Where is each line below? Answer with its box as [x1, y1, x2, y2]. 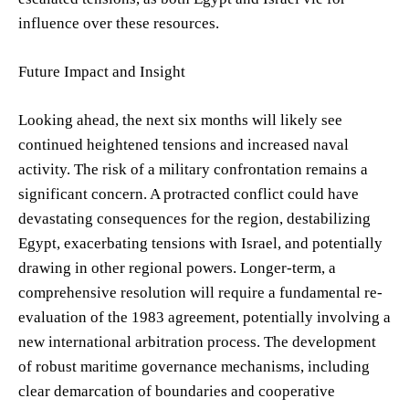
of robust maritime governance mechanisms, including [18, 357, 370, 375]
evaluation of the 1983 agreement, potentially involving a [18, 308, 391, 326]
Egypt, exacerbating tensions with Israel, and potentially [18, 234, 383, 252]
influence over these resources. [18, 14, 219, 32]
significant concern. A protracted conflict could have [18, 184, 359, 203]
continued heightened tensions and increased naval [18, 135, 349, 153]
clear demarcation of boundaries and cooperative [18, 382, 335, 400]
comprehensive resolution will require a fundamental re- [18, 283, 383, 301]
